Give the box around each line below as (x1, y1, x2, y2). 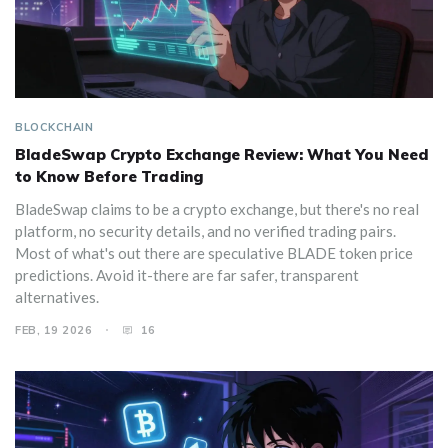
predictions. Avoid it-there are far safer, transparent (15, 266, 359, 285)
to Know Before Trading (15, 167, 203, 187)
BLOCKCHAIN (15, 120, 93, 135)
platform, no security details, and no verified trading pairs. (15, 222, 396, 241)
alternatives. (15, 288, 99, 307)
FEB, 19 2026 (15, 323, 92, 338)
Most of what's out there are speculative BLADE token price (15, 244, 413, 263)
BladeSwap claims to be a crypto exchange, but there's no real (15, 200, 419, 219)
